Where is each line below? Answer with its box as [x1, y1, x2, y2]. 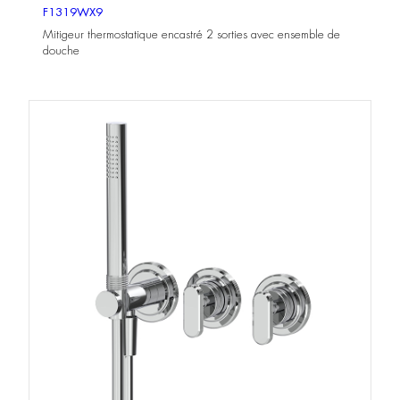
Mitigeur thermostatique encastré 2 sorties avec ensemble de [43, 28, 340, 40]
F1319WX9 [43, 6, 103, 18]
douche [43, 44, 79, 56]
